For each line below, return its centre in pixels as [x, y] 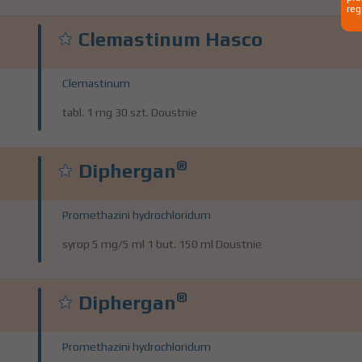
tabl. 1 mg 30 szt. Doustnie [130, 112]
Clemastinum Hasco [170, 39]
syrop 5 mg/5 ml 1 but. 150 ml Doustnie [162, 244]
